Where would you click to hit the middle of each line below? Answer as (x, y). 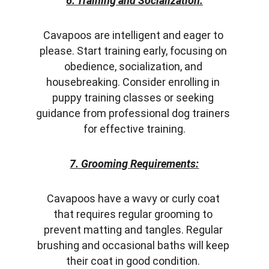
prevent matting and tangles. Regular (134, 230)
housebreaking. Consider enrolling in (134, 82)
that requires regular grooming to (134, 214)
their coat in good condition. (134, 261)
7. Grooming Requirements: (134, 164)
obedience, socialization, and (134, 66)
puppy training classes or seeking (134, 98)
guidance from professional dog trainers (134, 113)
